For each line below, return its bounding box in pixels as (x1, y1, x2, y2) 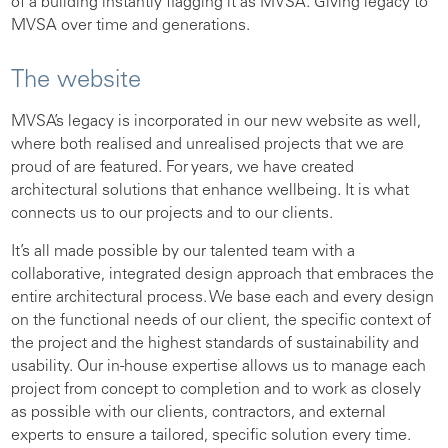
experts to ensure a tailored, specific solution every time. (11, 428, 411, 444)
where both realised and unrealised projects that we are (11, 137, 404, 153)
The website (11, 70, 141, 94)
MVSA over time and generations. (11, 18, 250, 34)
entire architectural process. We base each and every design (11, 290, 434, 306)
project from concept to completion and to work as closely (11, 382, 421, 398)
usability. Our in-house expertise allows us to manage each (11, 359, 426, 375)
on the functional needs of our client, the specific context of (11, 313, 431, 329)
